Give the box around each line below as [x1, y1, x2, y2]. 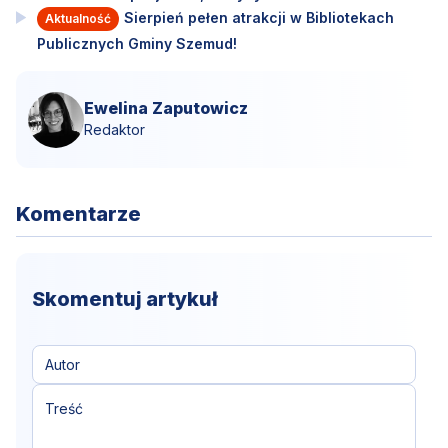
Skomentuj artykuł [32, 287, 218, 312]
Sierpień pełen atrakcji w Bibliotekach [123, 8, 394, 26]
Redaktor [84, 120, 145, 138]
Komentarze [16, 202, 141, 227]
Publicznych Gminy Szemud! [36, 34, 237, 52]
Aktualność [44, 10, 111, 26]
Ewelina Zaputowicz [84, 97, 248, 118]
